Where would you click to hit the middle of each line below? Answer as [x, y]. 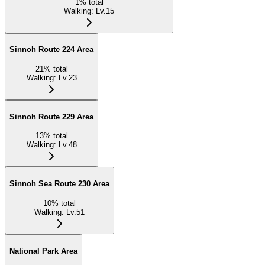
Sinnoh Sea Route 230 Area [59, 184]
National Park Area [43, 251]
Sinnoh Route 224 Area [51, 50]
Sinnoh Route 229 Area [51, 117]
